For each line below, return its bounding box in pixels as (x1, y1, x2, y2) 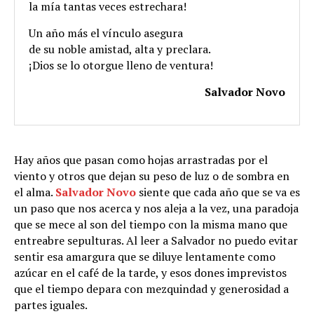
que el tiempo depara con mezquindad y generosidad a (14, 280, 289, 296)
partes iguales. (14, 296, 88, 313)
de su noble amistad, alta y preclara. (29, 41, 211, 57)
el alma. (14, 184, 55, 200)
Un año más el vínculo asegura (29, 25, 183, 41)
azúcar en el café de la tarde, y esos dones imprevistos (14, 264, 287, 280)
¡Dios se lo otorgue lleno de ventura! (29, 57, 213, 73)
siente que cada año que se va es (136, 184, 300, 200)
